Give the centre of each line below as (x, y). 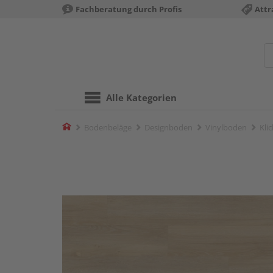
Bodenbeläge (108, 127)
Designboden (168, 127)
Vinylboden (226, 127)
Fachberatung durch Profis (129, 9)
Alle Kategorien (141, 97)
